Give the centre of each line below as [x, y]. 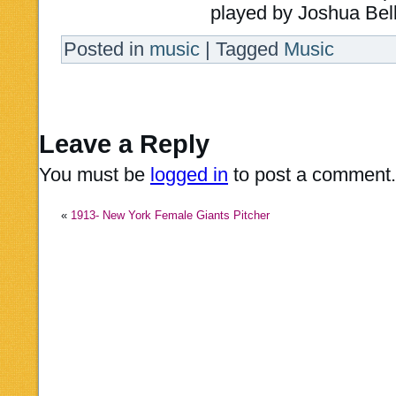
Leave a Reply [124, 144]
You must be [95, 174]
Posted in [104, 49]
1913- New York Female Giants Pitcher [170, 215]
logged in [189, 174]
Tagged [247, 49]
